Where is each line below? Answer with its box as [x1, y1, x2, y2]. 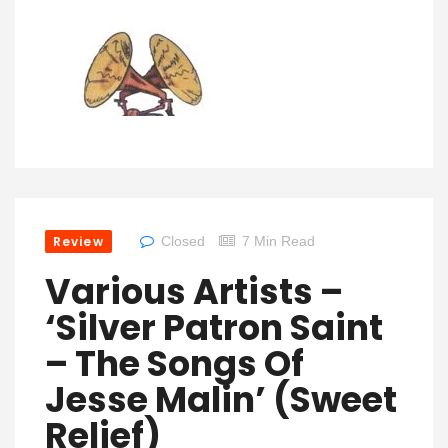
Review [53, 233, 104, 251]
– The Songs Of [45, 339, 304, 389]
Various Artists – [45, 267, 343, 317]
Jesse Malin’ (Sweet [45, 375, 397, 425]
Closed [160, 233, 205, 250]
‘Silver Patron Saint [45, 303, 383, 353]
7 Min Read [241, 233, 315, 250]
